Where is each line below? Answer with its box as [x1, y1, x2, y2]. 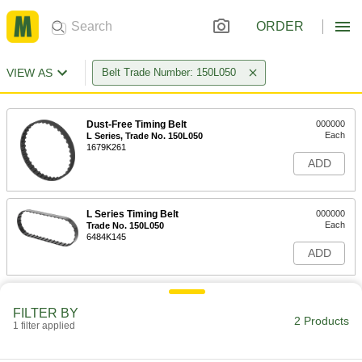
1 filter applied [13, 320, 75, 331]
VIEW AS [6, 66, 53, 79]
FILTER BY [13, 306, 78, 320]
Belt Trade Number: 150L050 [102, 66, 236, 78]
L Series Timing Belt [86, 208, 179, 220]
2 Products [294, 314, 349, 327]
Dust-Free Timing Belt [86, 119, 187, 130]
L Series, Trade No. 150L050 [86, 131, 203, 141]
